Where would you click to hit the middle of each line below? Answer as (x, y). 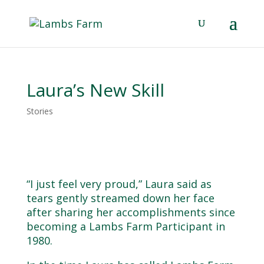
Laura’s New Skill (95, 90)
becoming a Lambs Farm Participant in (126, 226)
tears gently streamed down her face (120, 198)
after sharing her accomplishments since (131, 212)
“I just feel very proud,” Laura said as (119, 184)
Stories (39, 111)
